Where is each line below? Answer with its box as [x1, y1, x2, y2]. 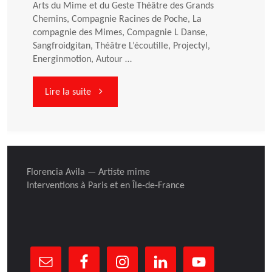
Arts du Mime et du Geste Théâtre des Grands [33, 1, 214, 12]
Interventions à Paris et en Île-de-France [27, 180, 185, 191]
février [90, 143, 116, 154]
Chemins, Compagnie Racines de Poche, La [33, 15, 202, 25]
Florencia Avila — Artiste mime [27, 167, 151, 177]
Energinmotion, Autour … [33, 55, 132, 65]
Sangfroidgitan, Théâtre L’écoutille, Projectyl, [33, 41, 211, 52]
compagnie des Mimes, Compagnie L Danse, [33, 28, 208, 38]
